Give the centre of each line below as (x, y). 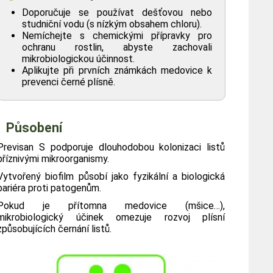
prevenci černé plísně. (69, 82)
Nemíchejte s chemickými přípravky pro (117, 36)
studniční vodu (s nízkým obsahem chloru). (112, 24)
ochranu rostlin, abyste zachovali (117, 48)
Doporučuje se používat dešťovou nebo (117, 13)
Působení (34, 128)
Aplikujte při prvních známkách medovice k (117, 71)
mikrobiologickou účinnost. (79, 59)
